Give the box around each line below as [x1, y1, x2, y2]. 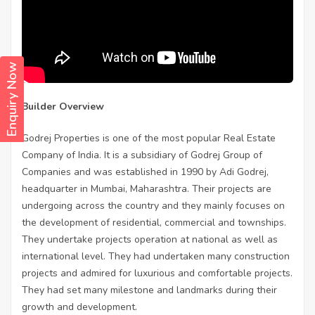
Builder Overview [22, 100, 104, 114]
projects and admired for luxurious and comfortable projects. [22, 266, 292, 281]
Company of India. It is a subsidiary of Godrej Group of [22, 148, 262, 162]
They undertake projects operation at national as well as [22, 233, 278, 247]
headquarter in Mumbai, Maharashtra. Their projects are [22, 182, 271, 196]
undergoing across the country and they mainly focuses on [22, 199, 285, 213]
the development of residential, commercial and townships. [22, 216, 286, 230]
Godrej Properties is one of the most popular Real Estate [22, 131, 276, 146]
